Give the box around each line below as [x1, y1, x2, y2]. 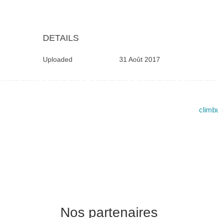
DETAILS [42, 33, 79, 43]
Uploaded [42, 55, 73, 64]
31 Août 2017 [119, 55, 161, 64]
